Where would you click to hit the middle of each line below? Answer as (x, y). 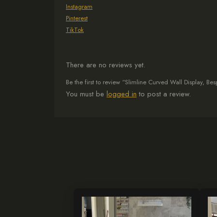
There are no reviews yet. (106, 65)
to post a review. (164, 94)
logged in (122, 94)
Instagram (79, 7)
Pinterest (77, 18)
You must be (86, 94)
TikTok (75, 30)
